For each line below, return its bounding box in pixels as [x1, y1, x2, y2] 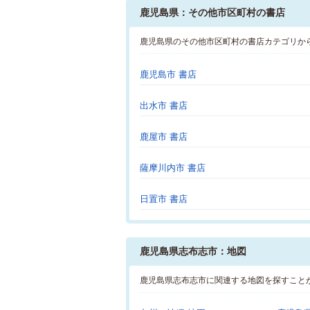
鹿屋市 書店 [140, 131, 188, 142]
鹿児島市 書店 [140, 69, 197, 80]
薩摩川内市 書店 [140, 163, 206, 173]
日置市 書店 [140, 194, 188, 204]
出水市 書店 [140, 100, 188, 111]
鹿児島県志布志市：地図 [140, 246, 246, 257]
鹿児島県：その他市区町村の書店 [140, 7, 285, 18]
